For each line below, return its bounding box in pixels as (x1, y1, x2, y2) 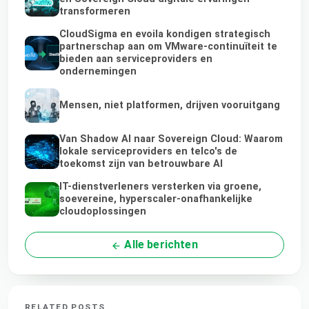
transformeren (59, 5, 130, 17)
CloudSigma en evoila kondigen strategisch (59, 28, 270, 40)
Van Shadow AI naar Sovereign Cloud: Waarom (59, 133, 283, 146)
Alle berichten (121, 238, 198, 252)
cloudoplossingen (59, 206, 146, 218)
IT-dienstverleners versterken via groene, (59, 181, 261, 193)
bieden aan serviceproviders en (59, 52, 212, 65)
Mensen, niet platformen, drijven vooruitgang (59, 99, 280, 112)
